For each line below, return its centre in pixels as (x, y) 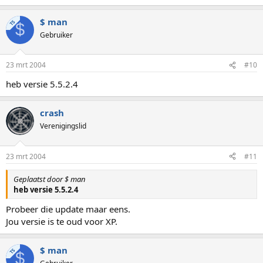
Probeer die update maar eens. (68, 209)
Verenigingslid (63, 126)
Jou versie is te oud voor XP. (62, 221)
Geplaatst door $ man (50, 179)
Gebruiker (56, 35)
